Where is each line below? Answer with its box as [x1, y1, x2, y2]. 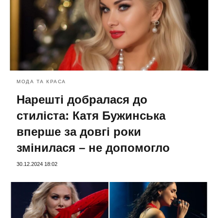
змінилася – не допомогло [17, 141, 170, 154]
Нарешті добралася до [17, 92, 147, 106]
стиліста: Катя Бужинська [17, 109, 165, 122]
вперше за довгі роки [17, 125, 141, 138]
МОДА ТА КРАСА [17, 78, 66, 84]
